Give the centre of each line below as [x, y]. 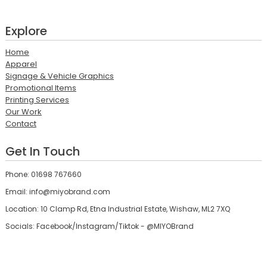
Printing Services [37, 100]
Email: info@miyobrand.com [58, 192]
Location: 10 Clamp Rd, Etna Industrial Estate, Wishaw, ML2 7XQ [117, 209]
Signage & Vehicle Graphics [59, 76]
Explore [26, 31]
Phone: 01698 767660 [43, 174]
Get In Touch [42, 151]
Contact [21, 124]
